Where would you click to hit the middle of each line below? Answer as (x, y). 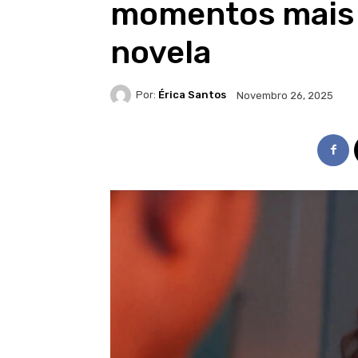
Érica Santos (192, 95)
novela (161, 52)
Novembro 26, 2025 (285, 95)
